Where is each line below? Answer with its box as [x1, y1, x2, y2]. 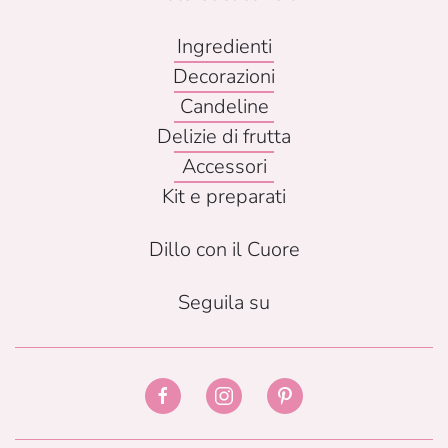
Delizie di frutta [157, 122, 291, 150]
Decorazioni [173, 62, 275, 90]
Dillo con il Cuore [148, 235, 300, 263]
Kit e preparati [162, 182, 286, 210]
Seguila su [178, 288, 270, 316]
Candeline [179, 92, 269, 120]
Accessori [181, 152, 267, 180]
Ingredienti [176, 32, 272, 60]
